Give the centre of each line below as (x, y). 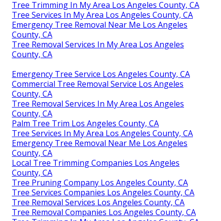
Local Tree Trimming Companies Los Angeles (96, 163)
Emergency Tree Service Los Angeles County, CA (101, 74)
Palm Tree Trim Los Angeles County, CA (85, 123)
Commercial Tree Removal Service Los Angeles (98, 84)
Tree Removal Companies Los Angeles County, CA (104, 212)
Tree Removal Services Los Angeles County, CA (98, 202)
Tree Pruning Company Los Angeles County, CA (100, 182)
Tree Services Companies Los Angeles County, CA (103, 192)
